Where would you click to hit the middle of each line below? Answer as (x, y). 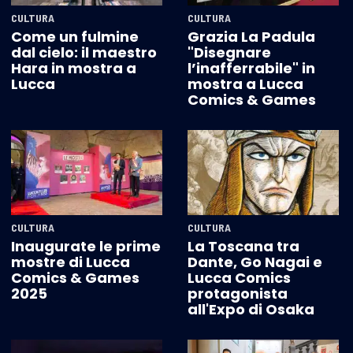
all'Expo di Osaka (251, 310)
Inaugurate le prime (86, 247)
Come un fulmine (75, 37)
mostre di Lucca (71, 262)
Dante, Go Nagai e (255, 262)
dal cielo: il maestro (84, 53)
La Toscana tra (243, 247)
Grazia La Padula (251, 37)
